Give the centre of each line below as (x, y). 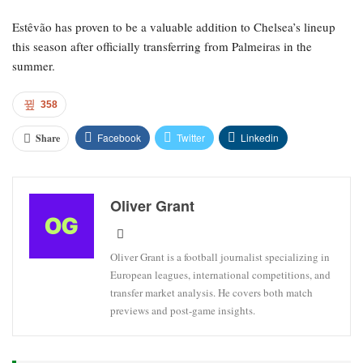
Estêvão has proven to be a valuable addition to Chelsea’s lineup (174, 26)
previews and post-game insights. (183, 310)
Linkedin (260, 137)
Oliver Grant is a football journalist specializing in (220, 256)
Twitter (191, 137)
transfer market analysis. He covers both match (211, 292)
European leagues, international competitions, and (220, 274)
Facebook (119, 137)
